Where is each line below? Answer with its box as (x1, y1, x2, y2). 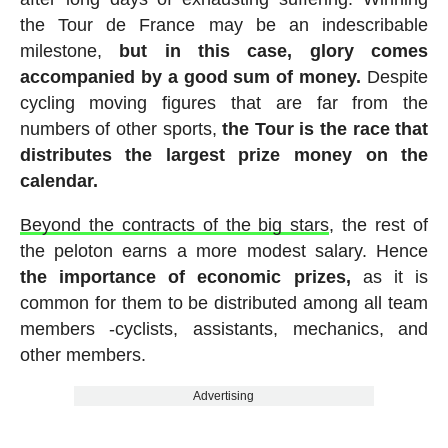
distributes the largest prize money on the (19, 144, 429, 165)
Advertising (193, 388, 255, 403)
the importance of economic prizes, (19, 266, 351, 287)
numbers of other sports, (19, 118, 223, 139)
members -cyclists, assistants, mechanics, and (19, 318, 429, 339)
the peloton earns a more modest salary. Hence (19, 240, 429, 261)
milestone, (19, 40, 120, 61)
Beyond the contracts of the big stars (19, 214, 330, 235)
